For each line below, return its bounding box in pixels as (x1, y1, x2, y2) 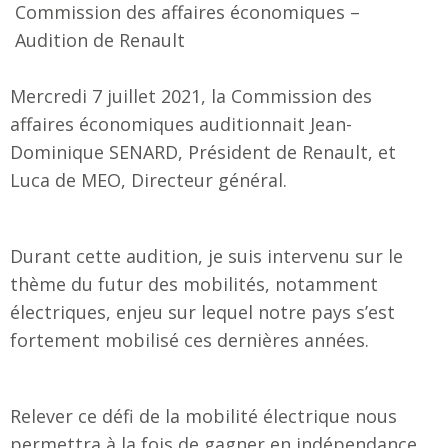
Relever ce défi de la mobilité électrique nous (10, 404, 397, 429)
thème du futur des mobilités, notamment (10, 272, 378, 297)
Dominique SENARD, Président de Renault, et (10, 140, 396, 165)
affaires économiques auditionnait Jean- (10, 112, 352, 137)
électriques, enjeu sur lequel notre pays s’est (10, 300, 395, 325)
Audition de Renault (15, 28, 185, 53)
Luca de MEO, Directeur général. (10, 168, 287, 193)
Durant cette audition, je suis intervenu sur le (10, 244, 403, 269)
